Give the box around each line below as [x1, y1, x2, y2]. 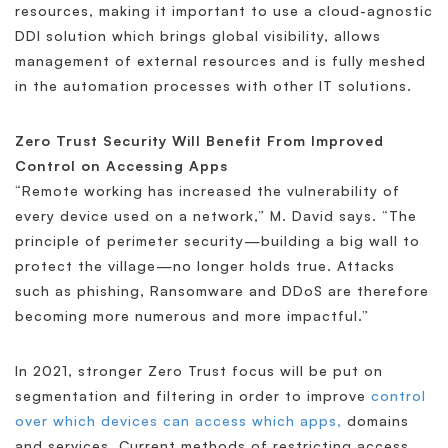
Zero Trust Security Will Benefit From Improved [15, 132, 384, 150]
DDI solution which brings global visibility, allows [15, 27, 381, 45]
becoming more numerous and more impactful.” [15, 307, 369, 325]
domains [342, 412, 409, 430]
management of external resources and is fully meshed [15, 52, 426, 70]
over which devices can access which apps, [15, 412, 342, 430]
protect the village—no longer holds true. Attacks [15, 257, 395, 275]
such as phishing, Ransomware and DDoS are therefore [15, 282, 429, 300]
